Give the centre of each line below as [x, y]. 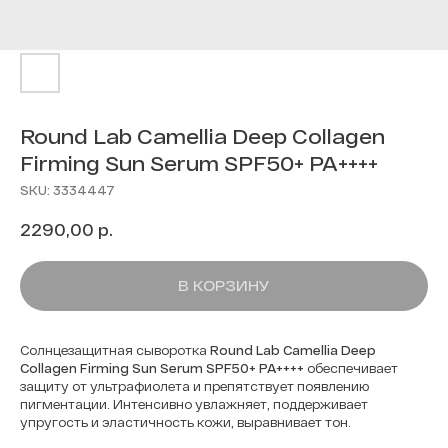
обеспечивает [351, 367]
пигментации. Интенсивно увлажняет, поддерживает [194, 403]
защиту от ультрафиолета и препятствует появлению [194, 385]
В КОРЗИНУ [224, 285]
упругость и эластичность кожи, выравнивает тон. [187, 421]
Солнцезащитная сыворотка [115, 349]
